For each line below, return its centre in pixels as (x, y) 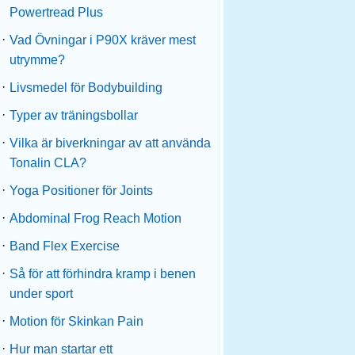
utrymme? (37, 60)
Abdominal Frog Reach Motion (95, 218)
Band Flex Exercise (65, 246)
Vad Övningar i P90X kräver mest (103, 40)
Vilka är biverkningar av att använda (110, 143)
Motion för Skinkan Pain (76, 321)
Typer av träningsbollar (74, 115)
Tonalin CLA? (48, 163)
